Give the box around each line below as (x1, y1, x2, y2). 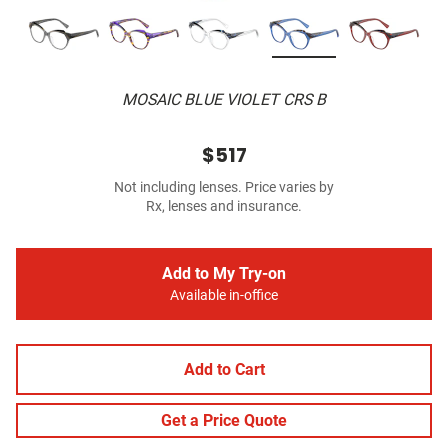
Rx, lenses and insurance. (146, 198, 302, 216)
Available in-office (170, 287, 278, 305)
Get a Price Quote (161, 411, 287, 431)
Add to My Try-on (162, 264, 286, 284)
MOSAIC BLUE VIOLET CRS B (122, 90, 326, 110)
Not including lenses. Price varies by (114, 179, 334, 197)
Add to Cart (183, 360, 265, 380)
